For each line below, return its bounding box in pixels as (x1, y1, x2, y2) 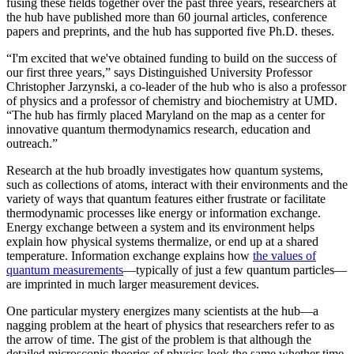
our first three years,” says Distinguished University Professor (6, 66, 312, 80)
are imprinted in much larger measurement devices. (6, 277, 259, 292)
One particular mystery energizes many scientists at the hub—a (6, 304, 318, 318)
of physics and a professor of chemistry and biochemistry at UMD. (6, 94, 337, 108)
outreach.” (6, 137, 58, 151)
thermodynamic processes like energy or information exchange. (6, 206, 321, 220)
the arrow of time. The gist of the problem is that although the (6, 333, 311, 347)
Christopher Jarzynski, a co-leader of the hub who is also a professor (6, 80, 346, 94)
